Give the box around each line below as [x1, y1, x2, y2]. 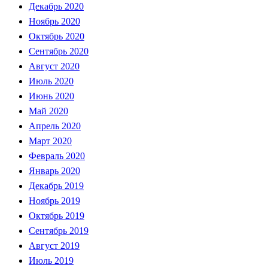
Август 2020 [29, 60, 80, 71]
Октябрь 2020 [29, 31, 84, 41]
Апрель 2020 [29, 120, 81, 131]
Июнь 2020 [29, 90, 74, 101]
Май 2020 [29, 105, 68, 116]
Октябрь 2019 [29, 210, 84, 221]
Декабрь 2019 [29, 180, 84, 191]
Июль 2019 [29, 255, 74, 266]
